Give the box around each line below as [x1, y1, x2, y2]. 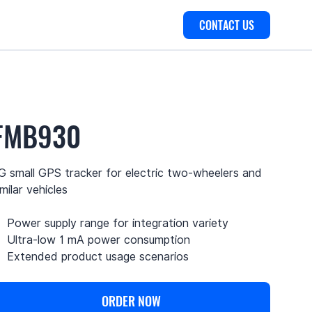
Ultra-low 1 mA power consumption [7, 233, 191, 247]
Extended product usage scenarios [7, 249, 189, 263]
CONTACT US [198, 17, 254, 33]
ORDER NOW [101, 292, 161, 311]
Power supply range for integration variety [7, 216, 229, 230]
